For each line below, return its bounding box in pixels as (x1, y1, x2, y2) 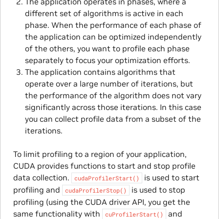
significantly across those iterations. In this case (24, 102, 201, 112)
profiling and (13, 184, 62, 195)
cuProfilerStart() (105, 210, 163, 218)
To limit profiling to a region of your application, (13, 149, 187, 159)
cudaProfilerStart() (74, 174, 139, 182)
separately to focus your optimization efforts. (24, 55, 190, 65)
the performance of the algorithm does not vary (24, 90, 201, 100)
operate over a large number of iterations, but (24, 78, 193, 88)
